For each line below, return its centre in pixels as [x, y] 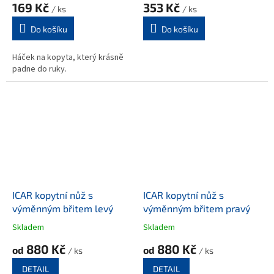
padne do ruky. [39, 69]
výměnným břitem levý [63, 209]
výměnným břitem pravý [197, 209]
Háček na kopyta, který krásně [68, 57]
